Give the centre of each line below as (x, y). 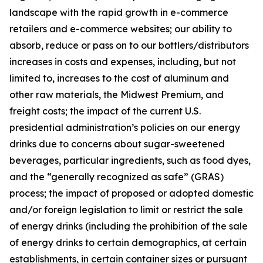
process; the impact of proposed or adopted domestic (131, 193)
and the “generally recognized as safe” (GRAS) (117, 177)
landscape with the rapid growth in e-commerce (119, 12)
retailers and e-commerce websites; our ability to (121, 29)
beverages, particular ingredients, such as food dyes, (130, 160)
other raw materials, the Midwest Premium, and (117, 95)
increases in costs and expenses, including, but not (123, 62)
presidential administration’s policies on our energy (125, 127)
